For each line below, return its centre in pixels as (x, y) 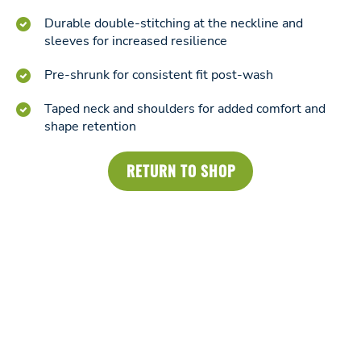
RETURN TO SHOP (180, 171)
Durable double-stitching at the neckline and (174, 23)
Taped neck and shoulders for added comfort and (185, 109)
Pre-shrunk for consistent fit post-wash (159, 75)
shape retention (90, 127)
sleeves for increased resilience (136, 41)
